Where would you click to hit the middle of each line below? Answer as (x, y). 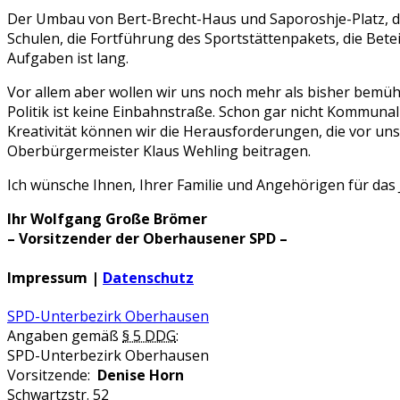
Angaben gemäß (65, 335)
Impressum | (55, 277)
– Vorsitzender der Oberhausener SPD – (147, 239)
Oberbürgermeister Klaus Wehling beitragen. (159, 151)
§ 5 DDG (149, 335)
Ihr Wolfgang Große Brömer (107, 219)
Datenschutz (148, 277)
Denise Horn (141, 375)
